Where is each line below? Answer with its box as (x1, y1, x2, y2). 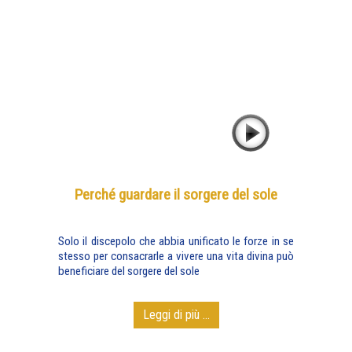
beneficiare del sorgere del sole (58, 264, 200, 278)
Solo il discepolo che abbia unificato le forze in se (58, 234, 294, 248)
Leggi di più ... (142, 307, 210, 322)
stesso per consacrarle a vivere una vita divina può (58, 249, 294, 263)
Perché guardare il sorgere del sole (75, 185, 277, 203)
